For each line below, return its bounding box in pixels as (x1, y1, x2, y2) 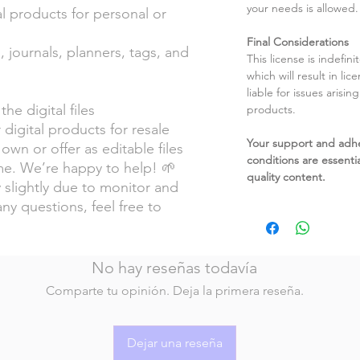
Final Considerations (247, 34, 349, 49)
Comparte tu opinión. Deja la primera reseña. (45, 282, 304, 298)
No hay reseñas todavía (92, 257, 257, 277)
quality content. (247, 169, 325, 184)
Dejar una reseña (126, 334, 223, 350)
